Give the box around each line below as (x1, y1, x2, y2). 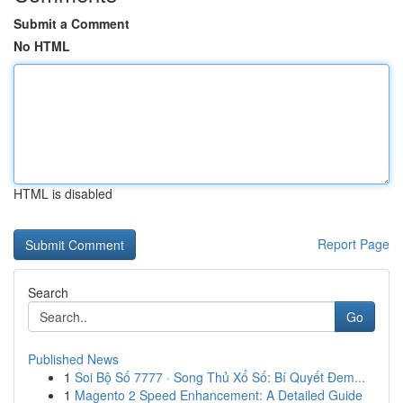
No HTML (13, 37, 70, 55)
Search (28, 283, 68, 301)
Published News (28, 350, 119, 368)
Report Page (318, 235, 390, 253)
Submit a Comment (13, 14, 130, 32)
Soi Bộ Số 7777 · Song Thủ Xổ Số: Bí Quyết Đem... (75, 368, 365, 386)
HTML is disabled (13, 184, 112, 202)
